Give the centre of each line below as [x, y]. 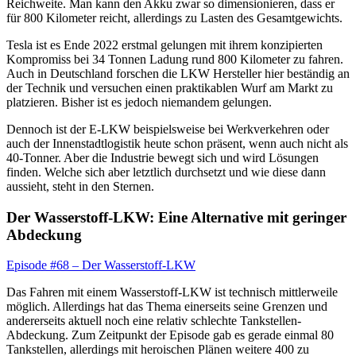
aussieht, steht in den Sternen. [80, 186]
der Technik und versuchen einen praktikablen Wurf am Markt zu [170, 87]
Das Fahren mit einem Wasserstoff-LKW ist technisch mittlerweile [172, 292]
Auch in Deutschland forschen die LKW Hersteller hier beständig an [178, 73]
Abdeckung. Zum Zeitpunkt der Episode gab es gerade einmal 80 [170, 335]
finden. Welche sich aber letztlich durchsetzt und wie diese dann [166, 172]
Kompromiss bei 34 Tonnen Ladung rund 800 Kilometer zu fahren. [175, 59]
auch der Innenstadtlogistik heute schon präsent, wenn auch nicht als [177, 143]
